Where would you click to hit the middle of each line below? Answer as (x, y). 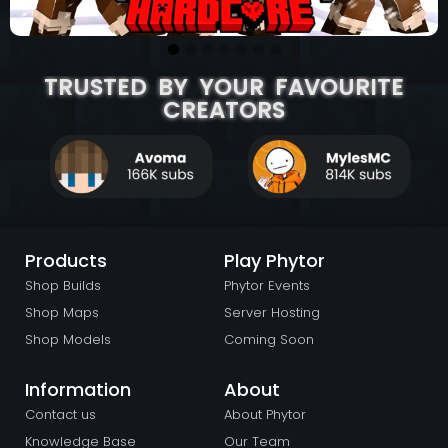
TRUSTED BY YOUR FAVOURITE (224, 87)
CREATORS (224, 110)
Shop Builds (63, 286)
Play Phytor (274, 261)
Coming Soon (269, 340)
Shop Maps (62, 313)
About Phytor (265, 415)
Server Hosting (272, 313)
